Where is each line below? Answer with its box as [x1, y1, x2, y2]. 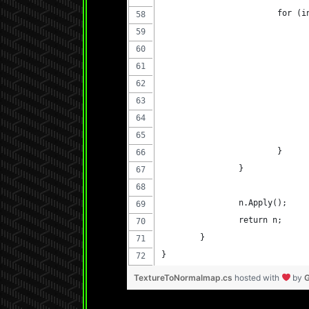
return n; [238, 215, 282, 225]
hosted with [234, 272, 281, 283]
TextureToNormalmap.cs [133, 272, 235, 283]
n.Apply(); [238, 198, 287, 208]
